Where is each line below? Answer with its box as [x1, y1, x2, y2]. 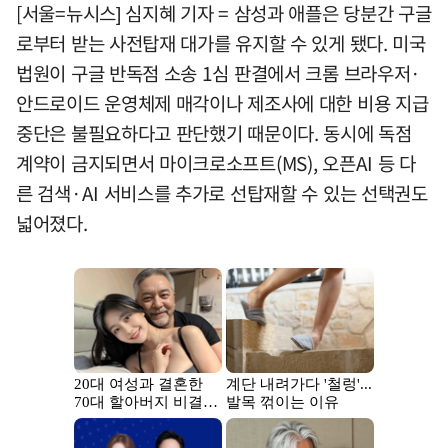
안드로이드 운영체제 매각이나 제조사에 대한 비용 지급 [16, 88, 429, 117]
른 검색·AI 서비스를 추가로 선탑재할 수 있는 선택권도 [16, 178, 428, 207]
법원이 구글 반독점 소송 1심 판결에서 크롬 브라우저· [16, 58, 422, 87]
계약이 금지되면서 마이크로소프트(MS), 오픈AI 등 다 [16, 148, 416, 177]
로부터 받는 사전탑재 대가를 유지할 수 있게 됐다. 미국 [16, 28, 426, 57]
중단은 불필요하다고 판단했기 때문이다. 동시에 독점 [16, 118, 412, 147]
